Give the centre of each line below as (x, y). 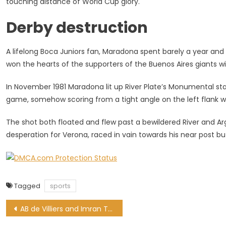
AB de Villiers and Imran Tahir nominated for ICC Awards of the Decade (64, 209)
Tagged (28, 186)
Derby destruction (77, 28)
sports (60, 186)
